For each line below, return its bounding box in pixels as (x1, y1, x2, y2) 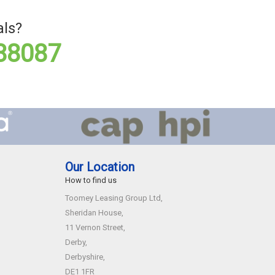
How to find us (65, 176, 117, 185)
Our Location (65, 160, 134, 175)
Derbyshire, (65, 252, 105, 262)
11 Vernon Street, (65, 223, 125, 233)
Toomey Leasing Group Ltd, (65, 193, 163, 203)
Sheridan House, (65, 208, 123, 218)
